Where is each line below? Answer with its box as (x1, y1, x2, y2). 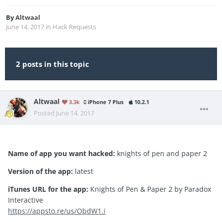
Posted (34, 109, 56, 118)
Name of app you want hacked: (8, 149, 115, 159)
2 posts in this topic (16, 59, 89, 69)
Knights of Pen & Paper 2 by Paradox (88, 184, 211, 194)
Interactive (8, 195, 43, 205)
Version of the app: (8, 166, 73, 176)
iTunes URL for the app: (8, 184, 88, 194)
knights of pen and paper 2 (115, 149, 207, 159)
